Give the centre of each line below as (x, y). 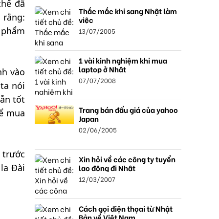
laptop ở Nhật (102, 69)
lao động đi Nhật (107, 168)
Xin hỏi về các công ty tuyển (127, 159)
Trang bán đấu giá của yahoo (128, 109)
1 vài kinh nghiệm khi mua (123, 60)
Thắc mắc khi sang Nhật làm (128, 11)
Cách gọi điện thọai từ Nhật (126, 208)
